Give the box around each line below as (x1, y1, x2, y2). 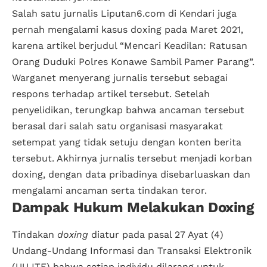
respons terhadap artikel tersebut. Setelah (12, 88, 210, 100)
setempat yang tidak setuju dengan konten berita (12, 136, 241, 148)
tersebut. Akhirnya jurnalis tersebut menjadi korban (12, 153, 252, 164)
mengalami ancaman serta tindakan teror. (12, 185, 210, 197)
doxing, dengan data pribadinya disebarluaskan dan (12, 169, 250, 181)
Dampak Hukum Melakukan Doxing (12, 199, 254, 216)
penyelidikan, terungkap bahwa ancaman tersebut (12, 104, 244, 116)
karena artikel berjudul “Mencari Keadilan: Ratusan (12, 40, 247, 52)
